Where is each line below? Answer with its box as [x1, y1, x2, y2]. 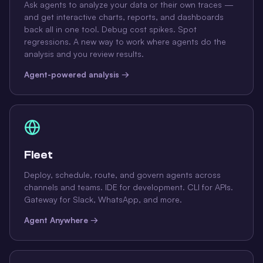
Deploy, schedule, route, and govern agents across [24, 170, 221, 180]
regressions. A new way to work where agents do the [24, 36, 226, 47]
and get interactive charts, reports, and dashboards [24, 12, 224, 22]
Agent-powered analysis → [24, 69, 129, 80]
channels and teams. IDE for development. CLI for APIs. [24, 182, 233, 193]
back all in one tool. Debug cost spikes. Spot [24, 24, 197, 35]
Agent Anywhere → [24, 215, 98, 225]
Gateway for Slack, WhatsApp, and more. [24, 194, 182, 205]
